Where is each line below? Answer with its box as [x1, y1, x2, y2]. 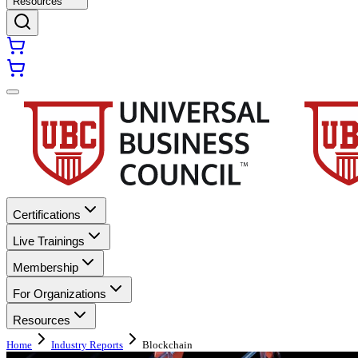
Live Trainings [13, 234, 85, 248]
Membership [13, 261, 78, 274]
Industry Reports [51, 339, 123, 351]
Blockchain [142, 339, 193, 351]
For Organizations [13, 287, 106, 300]
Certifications [13, 208, 81, 221]
